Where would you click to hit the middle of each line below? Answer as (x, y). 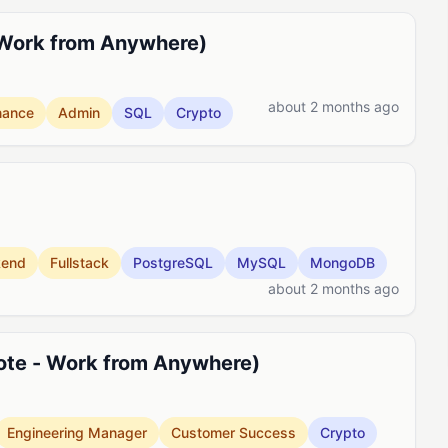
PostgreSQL (173, 262)
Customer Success (233, 432)
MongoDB (342, 262)
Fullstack (79, 262)
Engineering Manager (77, 432)
